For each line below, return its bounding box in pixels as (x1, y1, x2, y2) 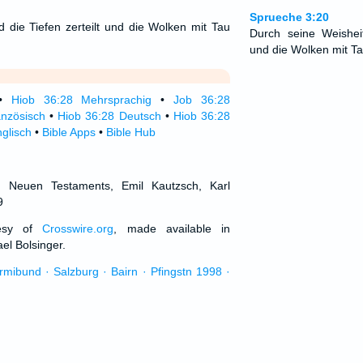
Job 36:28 (173, 93, 230, 106)
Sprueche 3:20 (249, 11, 329, 23)
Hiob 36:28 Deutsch (58, 109, 161, 122)
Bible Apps (41, 126, 96, 139)
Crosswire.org (42, 222, 114, 235)
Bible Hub (105, 126, 156, 139)
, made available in (113, 222, 230, 235)
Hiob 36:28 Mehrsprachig (11, 93, 152, 106)
